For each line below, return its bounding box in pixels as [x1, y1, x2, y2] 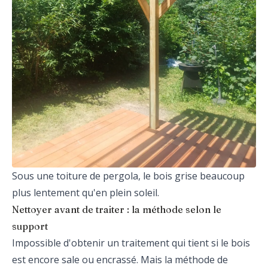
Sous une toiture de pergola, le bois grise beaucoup [12, 169, 245, 182]
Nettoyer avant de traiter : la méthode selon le [12, 203, 221, 215]
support [12, 220, 48, 232]
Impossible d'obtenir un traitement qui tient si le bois [12, 236, 250, 249]
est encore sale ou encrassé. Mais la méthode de [12, 253, 228, 266]
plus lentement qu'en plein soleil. [12, 186, 159, 199]
